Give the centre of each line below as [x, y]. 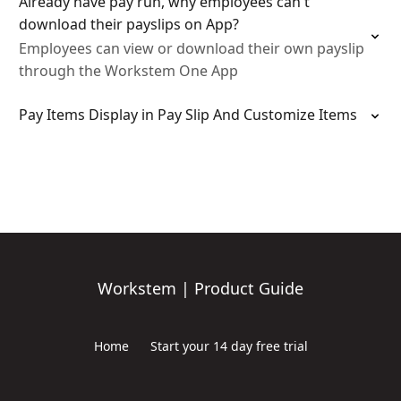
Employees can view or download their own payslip [192, 48]
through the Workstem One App [128, 71]
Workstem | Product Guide [200, 288]
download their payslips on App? [129, 24]
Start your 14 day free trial [229, 346]
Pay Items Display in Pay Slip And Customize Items [188, 115]
